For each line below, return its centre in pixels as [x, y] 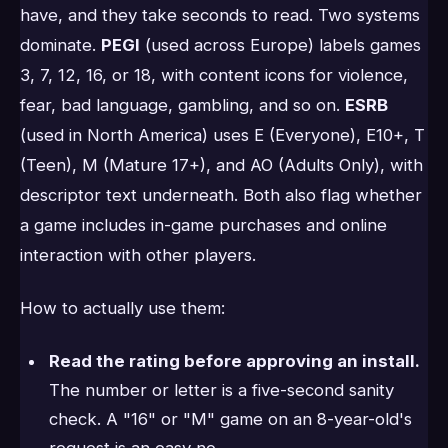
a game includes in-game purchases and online [203, 225]
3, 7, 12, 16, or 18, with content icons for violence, [214, 75]
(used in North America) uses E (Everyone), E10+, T [222, 135]
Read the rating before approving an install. [234, 360]
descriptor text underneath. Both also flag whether [221, 195]
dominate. [60, 45]
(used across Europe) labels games [280, 45]
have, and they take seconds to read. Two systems [220, 15]
